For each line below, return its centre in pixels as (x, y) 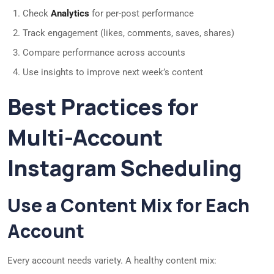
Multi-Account (85, 138)
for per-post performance (142, 14)
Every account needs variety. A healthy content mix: (112, 261)
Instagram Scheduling (125, 168)
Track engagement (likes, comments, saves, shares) (128, 33)
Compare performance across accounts (104, 53)
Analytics (70, 14)
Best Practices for (103, 107)
